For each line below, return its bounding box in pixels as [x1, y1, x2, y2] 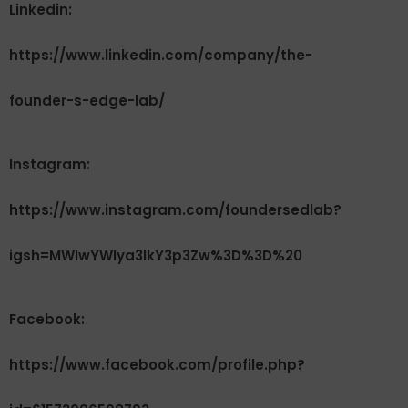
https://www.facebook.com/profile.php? [9, 355, 305, 374]
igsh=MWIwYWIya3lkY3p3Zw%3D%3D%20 [9, 246, 302, 265]
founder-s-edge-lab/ [9, 91, 165, 110]
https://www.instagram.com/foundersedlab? [9, 200, 342, 219]
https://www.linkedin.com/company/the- [9, 46, 312, 65]
